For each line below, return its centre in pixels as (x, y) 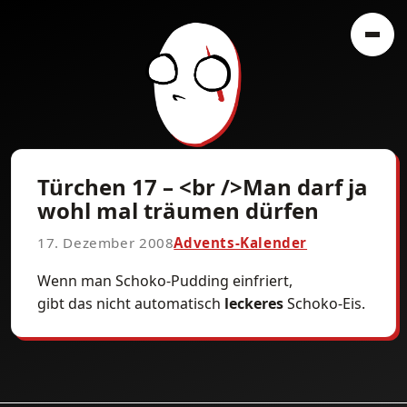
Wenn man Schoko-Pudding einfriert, (165, 281)
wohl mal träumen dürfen (178, 210)
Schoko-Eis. (324, 303)
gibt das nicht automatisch (131, 303)
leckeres (254, 303)
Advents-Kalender (241, 243)
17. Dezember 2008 (106, 243)
